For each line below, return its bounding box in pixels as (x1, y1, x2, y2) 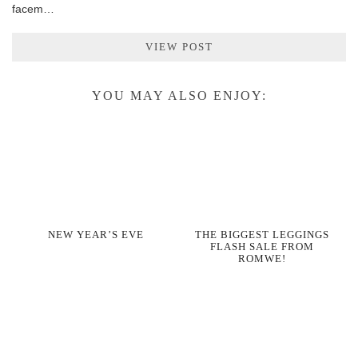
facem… (12, 2, 54, 15)
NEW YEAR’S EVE (47, 228, 144, 241)
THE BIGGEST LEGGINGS (195, 228, 330, 241)
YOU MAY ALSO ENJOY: (91, 89, 267, 102)
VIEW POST (145, 41, 213, 53)
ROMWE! (238, 252, 287, 265)
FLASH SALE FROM (210, 240, 315, 253)
